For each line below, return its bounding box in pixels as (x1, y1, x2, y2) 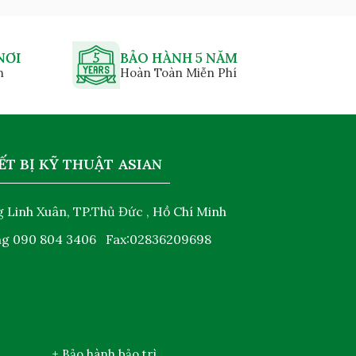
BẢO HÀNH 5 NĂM (120, 48, 238, 67)
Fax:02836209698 (106, 231, 211, 247)
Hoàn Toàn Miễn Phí (120, 64, 237, 80)
